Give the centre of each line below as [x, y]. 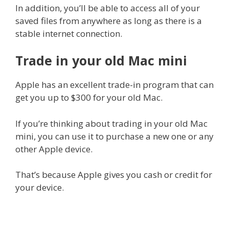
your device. [40, 188]
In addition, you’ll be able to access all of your [108, 8]
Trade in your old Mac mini [101, 61]
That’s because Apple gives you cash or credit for [114, 175]
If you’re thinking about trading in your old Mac [111, 123]
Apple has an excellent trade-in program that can [114, 85]
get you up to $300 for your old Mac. [89, 98]
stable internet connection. [69, 33]
